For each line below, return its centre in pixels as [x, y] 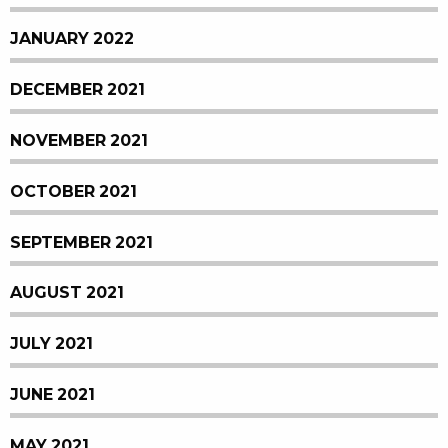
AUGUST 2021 [67, 293]
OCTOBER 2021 [73, 191]
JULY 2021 [51, 344]
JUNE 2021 [52, 394]
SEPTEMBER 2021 [81, 242]
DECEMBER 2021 [77, 90]
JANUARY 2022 [72, 39]
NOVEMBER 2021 [79, 141]
